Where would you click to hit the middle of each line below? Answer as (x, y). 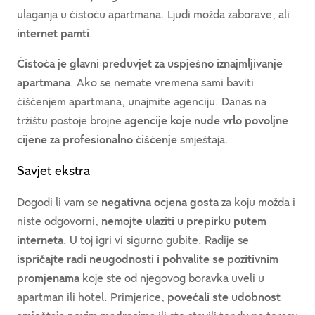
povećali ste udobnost (224, 297)
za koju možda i (257, 202)
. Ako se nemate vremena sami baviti (162, 83)
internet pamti (53, 33)
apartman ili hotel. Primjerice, (92, 297)
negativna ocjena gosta (160, 202)
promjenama (50, 278)
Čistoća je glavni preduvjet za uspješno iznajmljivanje (150, 64)
